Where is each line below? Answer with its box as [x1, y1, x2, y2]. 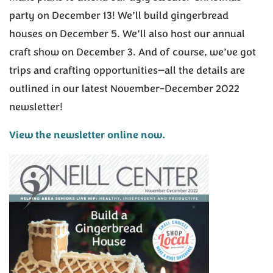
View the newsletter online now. [9, 128, 165, 143]
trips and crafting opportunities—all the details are [9, 63, 245, 78]
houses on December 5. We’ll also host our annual [9, 27, 245, 41]
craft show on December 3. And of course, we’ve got [9, 45, 256, 60]
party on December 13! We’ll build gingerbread [9, 9, 229, 23]
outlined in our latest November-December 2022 [9, 82, 239, 96]
